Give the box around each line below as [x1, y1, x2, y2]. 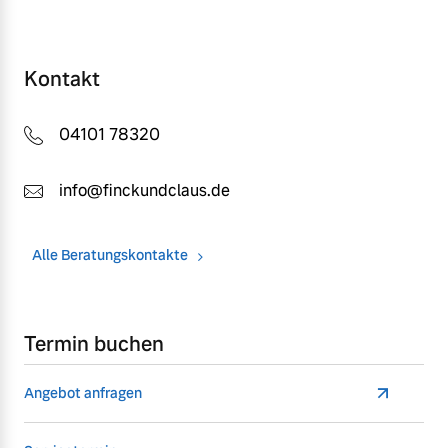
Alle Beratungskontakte [32, 246, 188, 265]
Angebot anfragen [24, 384, 142, 403]
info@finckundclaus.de [59, 180, 230, 202]
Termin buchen [24, 331, 164, 358]
